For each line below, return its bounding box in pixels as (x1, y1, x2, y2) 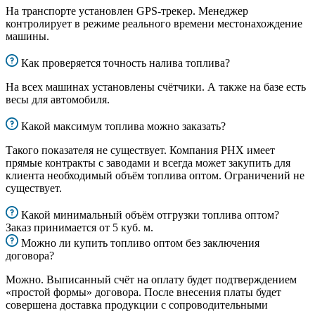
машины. (6, 30, 49, 43)
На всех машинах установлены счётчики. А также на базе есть (6, 81, 306, 94)
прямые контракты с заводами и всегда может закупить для (6, 157, 290, 169)
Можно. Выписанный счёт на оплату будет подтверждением (6, 274, 297, 286)
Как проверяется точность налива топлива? (21, 57, 230, 70)
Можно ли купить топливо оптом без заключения (21, 237, 259, 250)
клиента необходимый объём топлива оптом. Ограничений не (6, 169, 304, 182)
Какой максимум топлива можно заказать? (21, 120, 226, 133)
